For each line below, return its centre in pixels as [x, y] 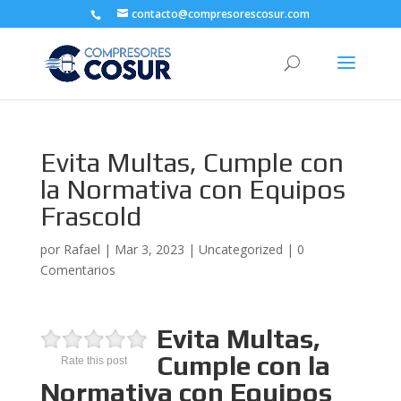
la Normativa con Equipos [192, 189]
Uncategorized [240, 249]
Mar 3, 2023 [149, 249]
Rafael [81, 249]
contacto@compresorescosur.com [221, 14]
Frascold [90, 216]
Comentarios [77, 270]
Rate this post [94, 361]
